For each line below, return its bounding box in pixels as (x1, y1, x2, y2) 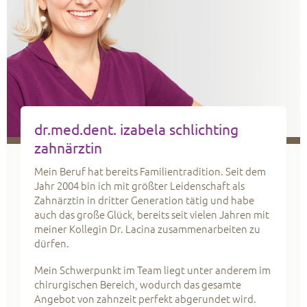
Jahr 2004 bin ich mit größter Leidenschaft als (34, 178, 245, 193)
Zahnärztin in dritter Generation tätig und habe (34, 193, 254, 208)
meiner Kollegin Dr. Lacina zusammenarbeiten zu (34, 221, 260, 236)
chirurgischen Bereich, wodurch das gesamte (34, 277, 241, 292)
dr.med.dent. (34, 120, 120, 138)
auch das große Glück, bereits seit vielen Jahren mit (34, 207, 269, 222)
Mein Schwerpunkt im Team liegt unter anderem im (34, 262, 271, 278)
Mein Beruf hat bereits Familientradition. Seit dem (34, 164, 266, 179)
